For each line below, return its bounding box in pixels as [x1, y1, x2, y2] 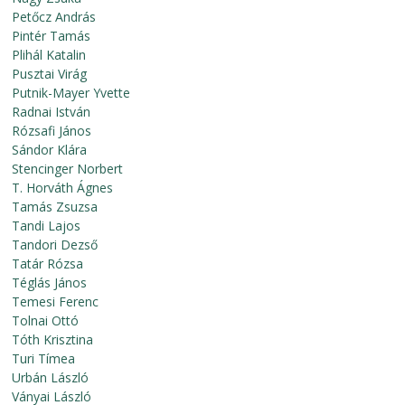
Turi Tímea [12, 350, 76, 367]
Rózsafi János [12, 122, 92, 139]
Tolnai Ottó [12, 312, 80, 329]
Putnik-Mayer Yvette [12, 84, 131, 101]
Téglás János [12, 274, 88, 291]
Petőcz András [12, 8, 97, 25]
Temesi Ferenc [12, 293, 99, 310]
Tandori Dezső [12, 236, 99, 253]
